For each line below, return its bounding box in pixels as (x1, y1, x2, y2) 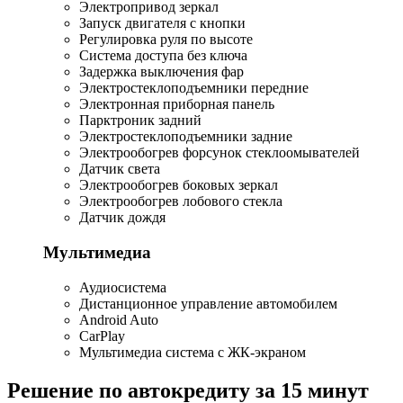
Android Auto (79, 311, 158, 327)
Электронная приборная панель (79, 96, 274, 112)
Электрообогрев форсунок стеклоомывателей (79, 145, 360, 161)
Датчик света (79, 161, 160, 177)
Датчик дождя (79, 210, 166, 226)
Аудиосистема (79, 279, 166, 295)
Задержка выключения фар (79, 64, 244, 80)
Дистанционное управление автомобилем (79, 295, 337, 311)
